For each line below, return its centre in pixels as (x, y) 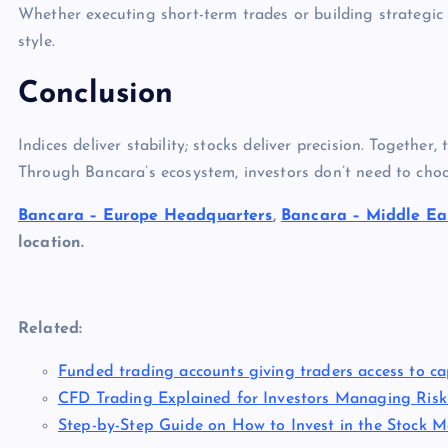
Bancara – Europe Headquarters (145, 216)
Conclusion (96, 94)
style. (36, 42)
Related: (50, 329)
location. (51, 243)
